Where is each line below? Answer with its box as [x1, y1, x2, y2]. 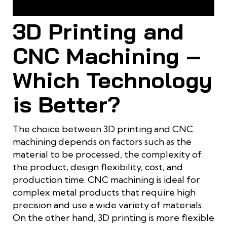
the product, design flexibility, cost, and [13, 161, 183, 173]
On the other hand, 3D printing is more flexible [13, 212, 214, 224]
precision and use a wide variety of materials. [13, 199, 203, 211]
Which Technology [13, 66, 212, 94]
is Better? [13, 90, 121, 119]
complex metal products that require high [13, 186, 196, 199]
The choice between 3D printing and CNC [13, 123, 193, 135]
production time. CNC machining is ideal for [13, 174, 200, 186]
